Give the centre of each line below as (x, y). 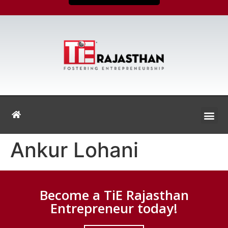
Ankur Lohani (74, 150)
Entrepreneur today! (114, 208)
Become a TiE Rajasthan (114, 195)
